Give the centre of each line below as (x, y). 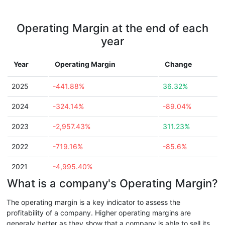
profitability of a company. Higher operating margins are (99, 213)
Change (178, 64)
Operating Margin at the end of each (113, 28)
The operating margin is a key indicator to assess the (93, 202)
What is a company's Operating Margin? (113, 183)
